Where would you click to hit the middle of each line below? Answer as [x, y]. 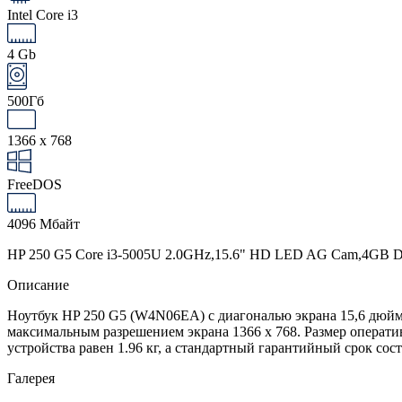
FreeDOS [35, 184]
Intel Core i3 [43, 14]
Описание [38, 284]
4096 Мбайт [44, 223]
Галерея [31, 378]
